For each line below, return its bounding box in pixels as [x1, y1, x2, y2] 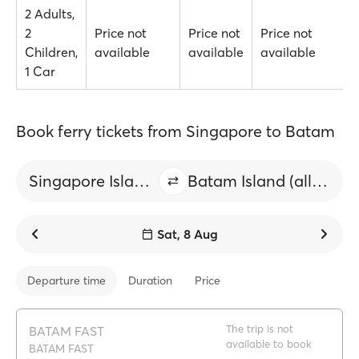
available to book [226, 337, 312, 350]
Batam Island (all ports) [312, 171, 329, 191]
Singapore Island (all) [134, 171, 150, 191]
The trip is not [226, 322, 293, 335]
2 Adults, [25, 6, 75, 22]
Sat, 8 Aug [157, 226, 218, 242]
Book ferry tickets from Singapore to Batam [16, 121, 335, 141]
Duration [128, 273, 172, 288]
